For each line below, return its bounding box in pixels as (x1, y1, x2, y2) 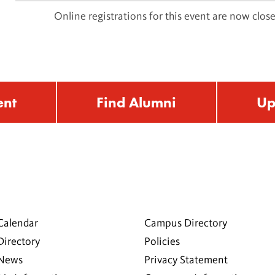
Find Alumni (96, 93, 177, 112)
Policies (144, 236, 180, 248)
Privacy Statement (144, 255, 228, 266)
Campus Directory (144, 218, 227, 230)
